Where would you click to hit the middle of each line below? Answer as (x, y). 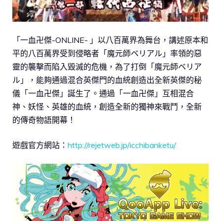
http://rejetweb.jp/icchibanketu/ (122, 145)
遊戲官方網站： (40, 145)
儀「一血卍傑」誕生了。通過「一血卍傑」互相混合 (103, 93)
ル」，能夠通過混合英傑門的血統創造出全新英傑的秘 (107, 80)
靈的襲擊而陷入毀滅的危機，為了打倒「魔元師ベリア (107, 66)
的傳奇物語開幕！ (44, 120)
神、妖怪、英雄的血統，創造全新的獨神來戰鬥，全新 (107, 106)
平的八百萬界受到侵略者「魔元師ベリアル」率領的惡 (107, 53)
